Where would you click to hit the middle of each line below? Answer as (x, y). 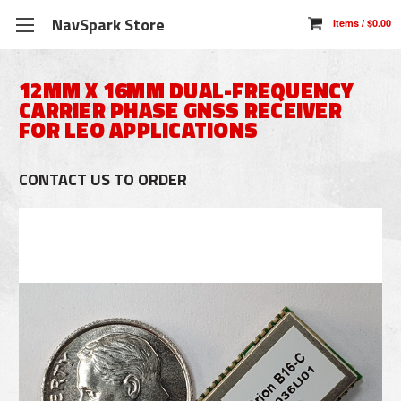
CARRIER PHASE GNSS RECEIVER (180, 110)
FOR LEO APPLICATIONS (138, 130)
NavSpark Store (108, 25)
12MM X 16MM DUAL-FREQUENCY (187, 90)
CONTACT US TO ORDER (103, 179)
